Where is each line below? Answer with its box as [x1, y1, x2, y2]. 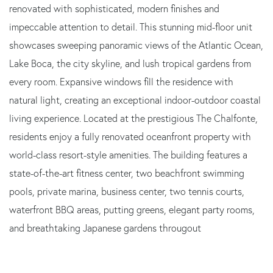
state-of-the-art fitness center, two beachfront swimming [9, 166, 244, 179]
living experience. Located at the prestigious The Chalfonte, [9, 112, 258, 124]
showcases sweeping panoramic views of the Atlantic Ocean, [9, 38, 263, 51]
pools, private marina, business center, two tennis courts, [9, 185, 244, 197]
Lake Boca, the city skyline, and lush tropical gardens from [9, 57, 251, 69]
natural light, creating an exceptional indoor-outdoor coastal [9, 93, 261, 106]
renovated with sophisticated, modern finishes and [9, 2, 219, 15]
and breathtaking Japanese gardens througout [9, 221, 201, 234]
